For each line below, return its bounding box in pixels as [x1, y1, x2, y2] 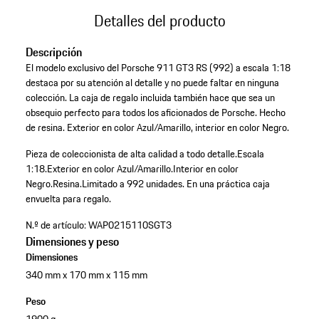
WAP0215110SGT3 [88, 217, 172, 234]
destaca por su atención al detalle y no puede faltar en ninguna [25, 75, 279, 91]
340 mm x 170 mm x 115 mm [25, 267, 147, 283]
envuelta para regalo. [25, 191, 111, 207]
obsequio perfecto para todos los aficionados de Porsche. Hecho [25, 105, 286, 121]
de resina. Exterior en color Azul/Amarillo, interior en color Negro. [25, 120, 289, 136]
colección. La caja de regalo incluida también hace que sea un [25, 90, 275, 106]
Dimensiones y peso [25, 233, 119, 251]
